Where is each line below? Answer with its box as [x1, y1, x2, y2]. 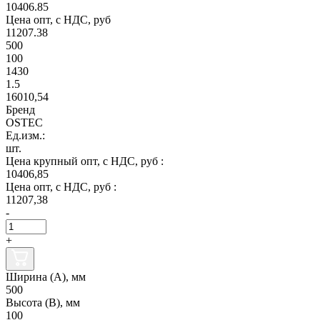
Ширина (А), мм [6, 270, 86, 283]
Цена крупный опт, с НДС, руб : [6, 154, 164, 167]
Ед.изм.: [6, 129, 45, 141]
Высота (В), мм [6, 296, 80, 309]
